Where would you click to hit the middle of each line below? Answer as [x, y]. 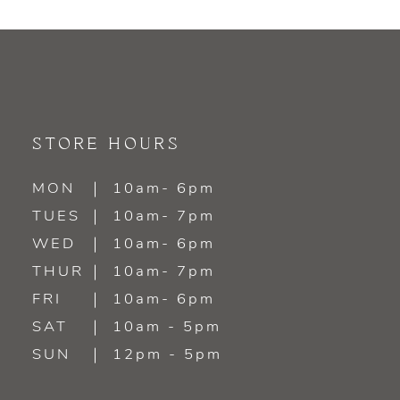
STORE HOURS [106, 145]
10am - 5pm [167, 328]
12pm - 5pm [167, 355]
